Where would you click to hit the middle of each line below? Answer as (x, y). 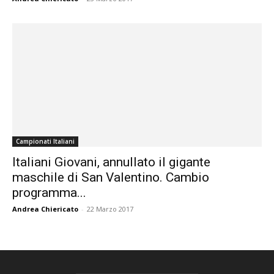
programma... (49, 192)
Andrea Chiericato (45, 209)
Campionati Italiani (45, 141)
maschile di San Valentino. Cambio (111, 177)
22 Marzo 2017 (110, 209)
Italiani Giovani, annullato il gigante (111, 162)
